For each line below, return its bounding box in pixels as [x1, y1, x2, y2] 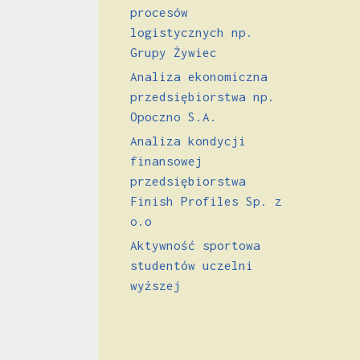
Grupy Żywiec [130, 44, 217, 59]
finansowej [130, 153, 202, 168]
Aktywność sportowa [130, 237, 260, 252]
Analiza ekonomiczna [130, 68, 268, 84]
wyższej [130, 277, 181, 292]
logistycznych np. [130, 24, 253, 39]
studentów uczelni [130, 257, 253, 272]
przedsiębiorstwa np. [130, 88, 275, 104]
